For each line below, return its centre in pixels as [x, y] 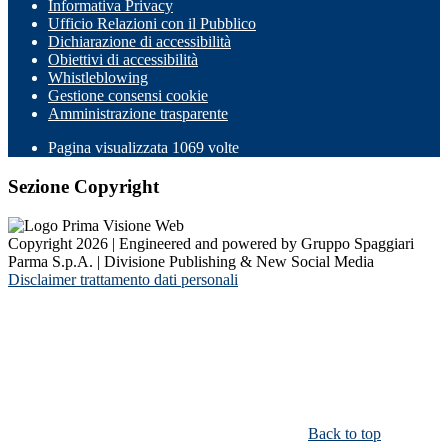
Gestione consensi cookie [128, 96]
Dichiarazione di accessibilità [139, 42]
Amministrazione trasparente [138, 114]
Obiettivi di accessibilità [123, 60]
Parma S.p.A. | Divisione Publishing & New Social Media [191, 261]
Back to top [344, 433]
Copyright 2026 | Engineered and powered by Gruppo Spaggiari [211, 243]
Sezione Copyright [83, 187]
